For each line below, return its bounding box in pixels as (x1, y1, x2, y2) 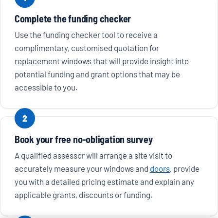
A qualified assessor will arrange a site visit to (14, 150, 172, 161)
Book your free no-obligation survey (14, 133, 153, 145)
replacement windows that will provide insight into (14, 56, 189, 66)
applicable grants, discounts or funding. (14, 190, 153, 200)
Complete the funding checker (14, 13, 131, 25)
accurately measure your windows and (14, 163, 150, 174)
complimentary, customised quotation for (14, 43, 159, 53)
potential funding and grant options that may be (14, 69, 180, 79)
